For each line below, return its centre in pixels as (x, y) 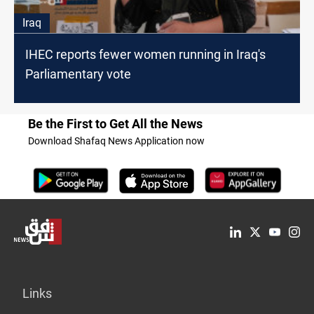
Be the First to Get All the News (115, 124)
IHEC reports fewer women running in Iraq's (145, 55)
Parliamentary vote (78, 74)
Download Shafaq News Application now (116, 141)
